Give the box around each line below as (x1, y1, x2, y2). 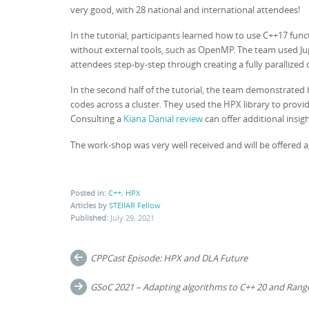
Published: (70, 212, 110, 223)
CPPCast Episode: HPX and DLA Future (90, 252, 248, 265)
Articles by (70, 200, 109, 211)
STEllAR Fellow (109, 200, 161, 211)
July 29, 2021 (110, 212, 154, 223)
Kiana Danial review (123, 112, 203, 126)
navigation (70, 265, 148, 286)
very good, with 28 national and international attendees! (70, 3, 300, 16)
